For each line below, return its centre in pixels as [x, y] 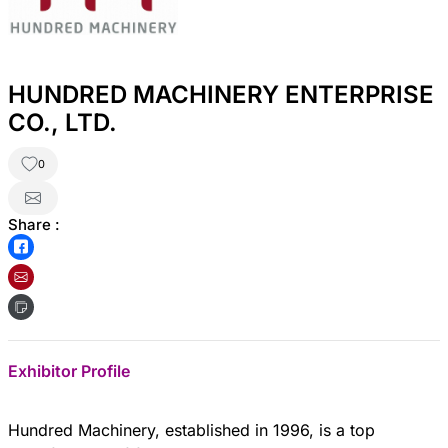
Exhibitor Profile [69, 370]
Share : [34, 224]
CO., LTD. [62, 122]
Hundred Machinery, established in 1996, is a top [191, 430]
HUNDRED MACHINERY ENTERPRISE [221, 94]
